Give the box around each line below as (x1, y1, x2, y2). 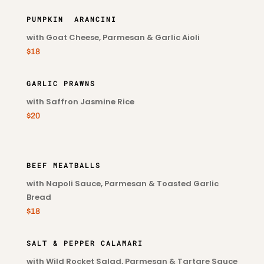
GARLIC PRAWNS (26, 78, 95, 88)
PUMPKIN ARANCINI (26, 14, 117, 24)
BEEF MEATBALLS (26, 160, 101, 170)
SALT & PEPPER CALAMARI (26, 238, 143, 247)
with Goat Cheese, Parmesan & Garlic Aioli (26, 32, 200, 43)
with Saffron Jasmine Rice (26, 96, 134, 107)
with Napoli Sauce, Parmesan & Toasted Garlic (26, 178, 219, 189)
